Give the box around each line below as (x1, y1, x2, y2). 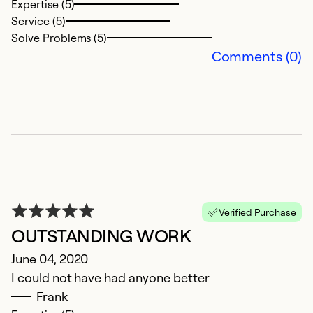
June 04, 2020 (11, 251, 89, 267)
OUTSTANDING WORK (11, 224, 191, 247)
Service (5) (11, 14, 66, 29)
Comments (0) (211, 48, 302, 66)
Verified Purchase (218, 206, 296, 219)
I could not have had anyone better (11, 270, 210, 286)
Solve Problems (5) (11, 31, 108, 45)
